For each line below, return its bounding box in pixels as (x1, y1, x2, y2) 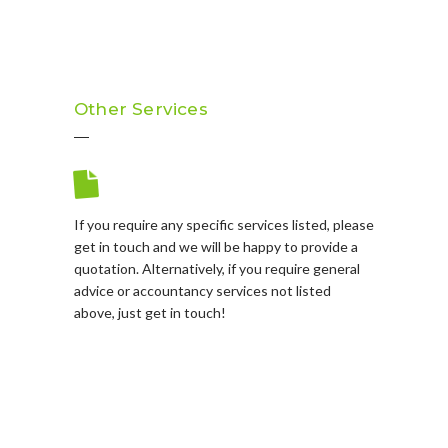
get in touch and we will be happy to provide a (74, 238, 358, 255)
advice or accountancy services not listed (74, 282, 331, 299)
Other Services (74, 99, 208, 119)
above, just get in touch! (74, 304, 226, 321)
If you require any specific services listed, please (74, 216, 374, 233)
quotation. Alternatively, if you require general (74, 260, 360, 277)
